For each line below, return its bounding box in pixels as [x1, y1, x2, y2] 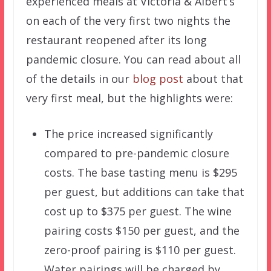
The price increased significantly [44, 126, 213, 141]
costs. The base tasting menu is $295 [44, 165, 237, 180]
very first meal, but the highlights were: [25, 90, 233, 105]
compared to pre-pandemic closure [44, 145, 229, 160]
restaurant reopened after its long [25, 32, 207, 47]
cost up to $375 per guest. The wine [44, 203, 232, 218]
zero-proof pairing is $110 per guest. [44, 242, 236, 257]
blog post [132, 71, 183, 86]
